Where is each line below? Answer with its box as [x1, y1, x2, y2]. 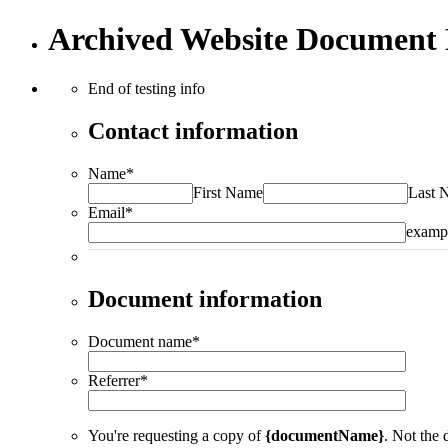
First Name [193, 183, 263, 201]
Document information [88, 285, 322, 312]
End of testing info [88, 79, 205, 97]
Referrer [88, 371, 140, 389]
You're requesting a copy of [88, 426, 265, 444]
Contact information [88, 117, 298, 144]
